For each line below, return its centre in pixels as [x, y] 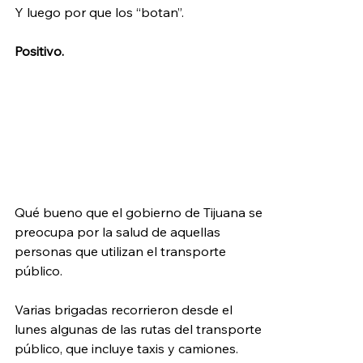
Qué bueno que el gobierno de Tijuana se [140, 212]
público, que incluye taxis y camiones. [126, 348]
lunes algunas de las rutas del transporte [140, 329]
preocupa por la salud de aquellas [119, 231]
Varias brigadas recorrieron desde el [125, 309]
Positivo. [39, 51]
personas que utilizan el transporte [122, 251]
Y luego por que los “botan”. [99, 12]
